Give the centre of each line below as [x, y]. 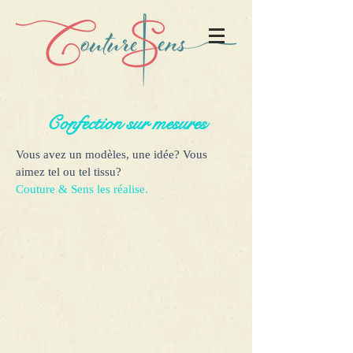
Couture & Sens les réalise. [82, 189]
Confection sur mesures [126, 123]
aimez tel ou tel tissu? [69, 172]
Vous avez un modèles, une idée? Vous [111, 154]
